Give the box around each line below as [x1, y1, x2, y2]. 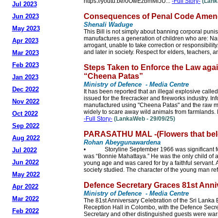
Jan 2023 [12, 73, 38, 81]
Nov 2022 [12, 98, 39, 105]
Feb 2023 [12, 61, 39, 69]
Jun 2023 [12, 13, 39, 20]
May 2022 [12, 171, 40, 178]
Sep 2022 [12, 122, 39, 129]
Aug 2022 [12, 134, 40, 142]
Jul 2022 [12, 146, 37, 154]
